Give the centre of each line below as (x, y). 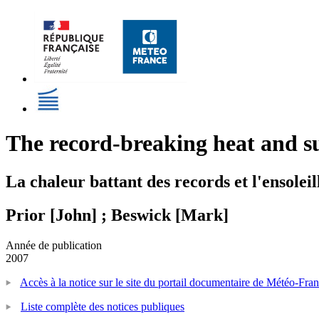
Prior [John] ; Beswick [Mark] (117, 215)
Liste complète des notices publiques (103, 306)
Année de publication (54, 245)
